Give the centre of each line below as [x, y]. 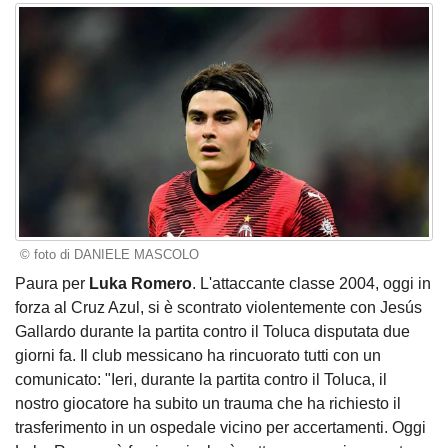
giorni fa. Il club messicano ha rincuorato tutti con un [198, 355]
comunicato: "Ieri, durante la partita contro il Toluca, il [201, 379]
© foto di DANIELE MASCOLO [109, 255]
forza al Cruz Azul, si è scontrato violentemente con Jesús [218, 307]
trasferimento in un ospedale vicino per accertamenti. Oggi [220, 427]
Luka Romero [140, 283]
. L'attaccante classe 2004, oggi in [311, 283]
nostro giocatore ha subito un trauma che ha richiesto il [208, 403]
